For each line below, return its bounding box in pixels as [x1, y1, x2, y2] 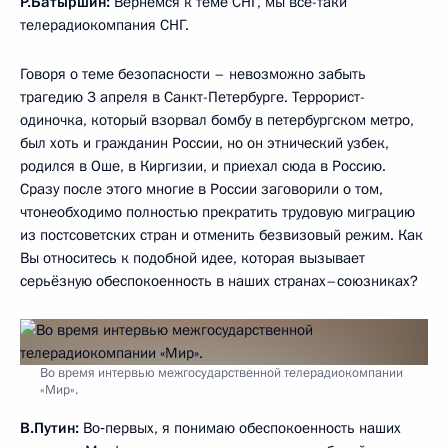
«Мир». [40, 381, 78, 399]
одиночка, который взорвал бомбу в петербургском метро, [20, 110, 414, 130]
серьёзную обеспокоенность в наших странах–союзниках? [20, 271, 418, 291]
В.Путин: [20, 418, 79, 438]
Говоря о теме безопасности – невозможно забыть [20, 64, 366, 84]
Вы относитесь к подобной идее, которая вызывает [20, 248, 365, 268]
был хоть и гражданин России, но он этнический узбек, [20, 133, 389, 153]
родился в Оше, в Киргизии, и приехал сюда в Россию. [20, 156, 386, 176]
